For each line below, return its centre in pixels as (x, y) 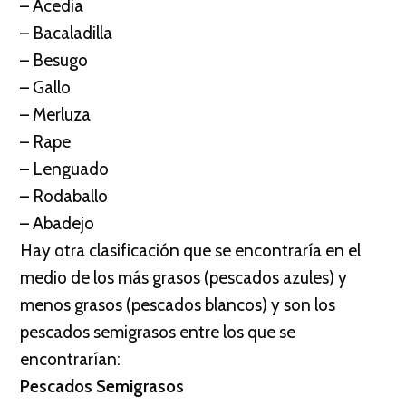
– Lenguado (64, 169)
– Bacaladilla (66, 33)
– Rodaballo (64, 196)
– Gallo (45, 87)
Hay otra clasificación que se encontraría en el (190, 251)
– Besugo (54, 60)
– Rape (45, 142)
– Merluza (55, 115)
